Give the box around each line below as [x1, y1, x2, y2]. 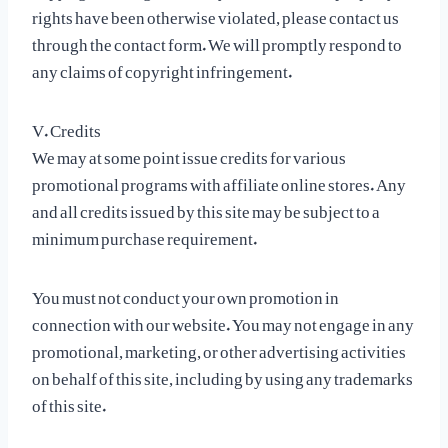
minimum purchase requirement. [32, 213, 257, 255]
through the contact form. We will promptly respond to [32, 19, 402, 61]
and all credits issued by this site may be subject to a [32, 186, 380, 228]
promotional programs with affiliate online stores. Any [32, 159, 406, 201]
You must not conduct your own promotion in [32, 272, 339, 314]
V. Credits [32, 105, 101, 147]
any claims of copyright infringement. [32, 46, 292, 88]
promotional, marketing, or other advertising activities [32, 326, 406, 368]
